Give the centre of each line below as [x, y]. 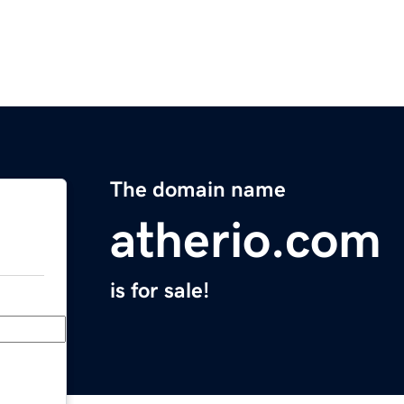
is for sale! [160, 291]
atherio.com [246, 240]
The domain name [198, 190]
